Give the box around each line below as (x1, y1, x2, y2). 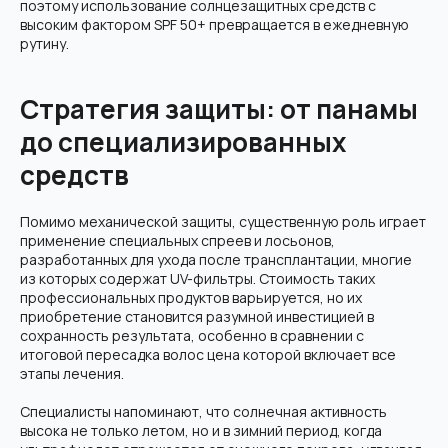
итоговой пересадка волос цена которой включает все (20, 345, 396, 364)
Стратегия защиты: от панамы (20, 91, 418, 127)
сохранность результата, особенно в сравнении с (20, 326, 364, 345)
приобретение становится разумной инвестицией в (20, 307, 374, 326)
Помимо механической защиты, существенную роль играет (20, 212, 426, 231)
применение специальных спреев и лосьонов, (20, 231, 335, 250)
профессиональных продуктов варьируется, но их (20, 288, 362, 307)
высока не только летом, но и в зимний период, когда (20, 421, 382, 440)
